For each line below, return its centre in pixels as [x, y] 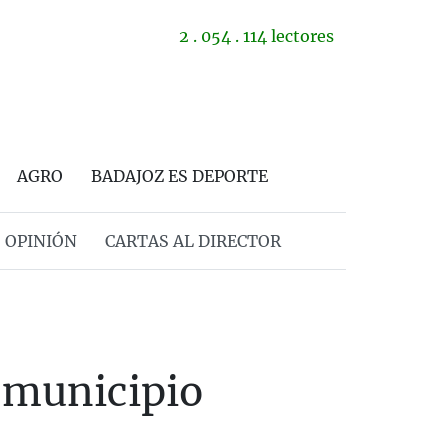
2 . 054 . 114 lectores [256, 36]
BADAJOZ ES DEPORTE [179, 176]
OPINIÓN [40, 241]
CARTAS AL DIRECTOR [192, 241]
